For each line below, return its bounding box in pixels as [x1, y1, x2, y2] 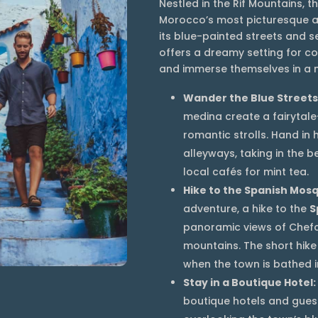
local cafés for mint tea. [183, 164, 309, 179]
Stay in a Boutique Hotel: [183, 275, 316, 290]
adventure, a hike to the [183, 201, 309, 216]
